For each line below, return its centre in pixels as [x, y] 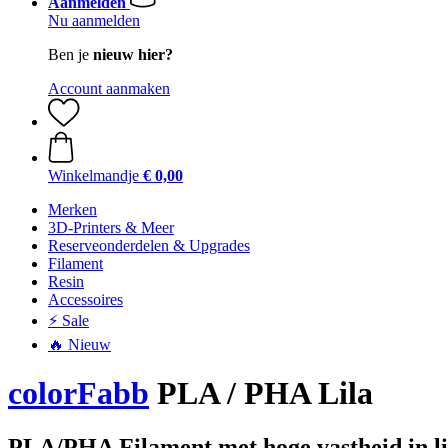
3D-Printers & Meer [111, 227]
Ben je [70, 54]
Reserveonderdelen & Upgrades [149, 245]
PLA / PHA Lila [261, 393]
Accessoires [85, 299]
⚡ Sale [68, 320]
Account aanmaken [109, 88]
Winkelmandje [93, 175]
